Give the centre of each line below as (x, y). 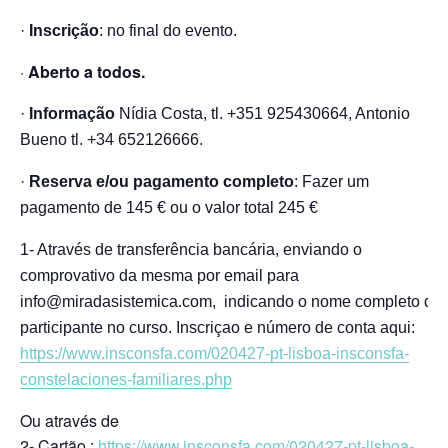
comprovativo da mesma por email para (159, 275)
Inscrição (64, 30)
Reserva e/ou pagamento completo (161, 181)
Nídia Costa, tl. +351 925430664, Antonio (264, 113)
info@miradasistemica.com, (120, 301)
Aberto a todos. (86, 71)
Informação (74, 113)
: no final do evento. (168, 30)
